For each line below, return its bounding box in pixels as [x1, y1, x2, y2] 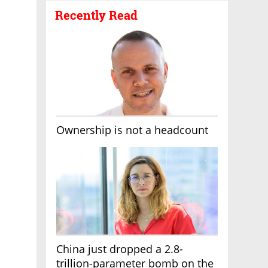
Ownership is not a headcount [56, 123, 208, 137]
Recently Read [55, 7, 138, 23]
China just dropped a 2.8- [56, 242, 183, 256]
